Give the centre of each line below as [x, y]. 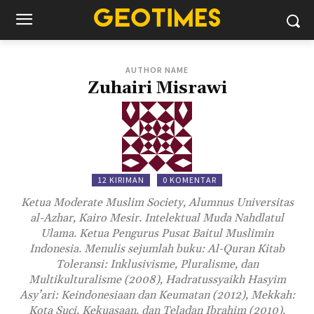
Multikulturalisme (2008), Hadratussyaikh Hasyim [157, 280]
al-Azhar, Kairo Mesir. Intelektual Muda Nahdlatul [157, 218]
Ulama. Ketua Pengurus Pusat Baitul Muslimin [157, 233]
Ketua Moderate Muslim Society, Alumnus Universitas [157, 203]
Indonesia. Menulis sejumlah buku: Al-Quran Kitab [157, 249]
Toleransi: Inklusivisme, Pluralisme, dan [157, 264]
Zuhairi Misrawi [157, 88]
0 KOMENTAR [190, 180]
